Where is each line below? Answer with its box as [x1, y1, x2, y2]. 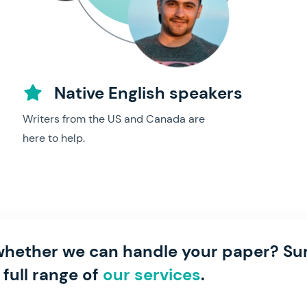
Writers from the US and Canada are [22, 112, 205, 126]
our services [103, 264, 201, 285]
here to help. [22, 131, 85, 145]
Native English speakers [49, 82, 243, 103]
